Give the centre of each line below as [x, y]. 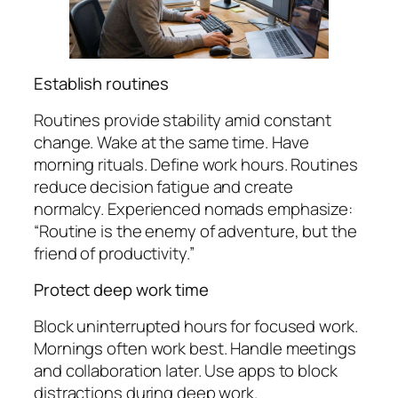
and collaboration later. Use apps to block [186, 370]
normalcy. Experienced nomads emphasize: [194, 208]
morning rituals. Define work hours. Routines [196, 164]
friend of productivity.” [114, 253]
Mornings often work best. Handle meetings [195, 348]
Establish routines [102, 84]
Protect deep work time [121, 290]
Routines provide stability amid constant [183, 119]
